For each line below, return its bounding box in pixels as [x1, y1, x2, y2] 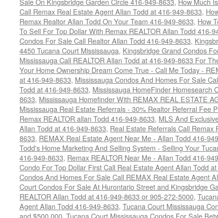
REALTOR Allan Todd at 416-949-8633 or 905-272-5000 [19, 191, 194, 201]
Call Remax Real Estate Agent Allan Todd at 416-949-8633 [19, 6, 202, 17]
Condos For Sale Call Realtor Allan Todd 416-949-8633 [19, 36, 191, 46]
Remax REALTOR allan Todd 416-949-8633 [19, 113, 155, 124]
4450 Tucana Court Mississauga [19, 45, 119, 55]
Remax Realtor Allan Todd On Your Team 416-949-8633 [19, 16, 194, 26]
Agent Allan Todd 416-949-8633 [19, 201, 119, 211]
